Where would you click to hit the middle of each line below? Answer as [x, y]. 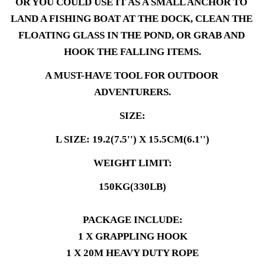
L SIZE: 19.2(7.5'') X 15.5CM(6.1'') [132, 140]
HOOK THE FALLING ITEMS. [132, 52]
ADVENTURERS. [132, 92]
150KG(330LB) [132, 187]
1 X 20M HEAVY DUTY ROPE [132, 253]
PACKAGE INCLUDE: [132, 220]
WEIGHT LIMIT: [132, 163]
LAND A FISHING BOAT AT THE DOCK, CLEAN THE [131, 19]
